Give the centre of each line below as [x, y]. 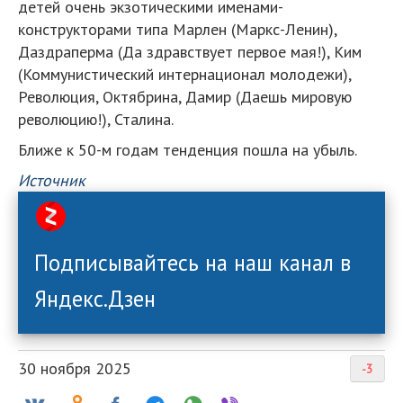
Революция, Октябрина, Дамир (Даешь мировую [185, 96]
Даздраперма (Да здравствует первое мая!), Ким [190, 51]
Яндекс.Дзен [95, 298]
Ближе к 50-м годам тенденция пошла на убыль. [188, 149]
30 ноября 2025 [75, 368]
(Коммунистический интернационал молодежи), [184, 74]
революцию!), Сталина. [96, 119]
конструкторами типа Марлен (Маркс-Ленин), [177, 29]
